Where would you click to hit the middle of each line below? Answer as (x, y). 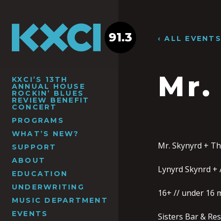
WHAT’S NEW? (46, 133)
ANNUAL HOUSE (49, 86)
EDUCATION (40, 173)
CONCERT (35, 107)
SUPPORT (34, 147)
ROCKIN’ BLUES (48, 93)
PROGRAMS (38, 120)
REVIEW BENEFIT (51, 100)
